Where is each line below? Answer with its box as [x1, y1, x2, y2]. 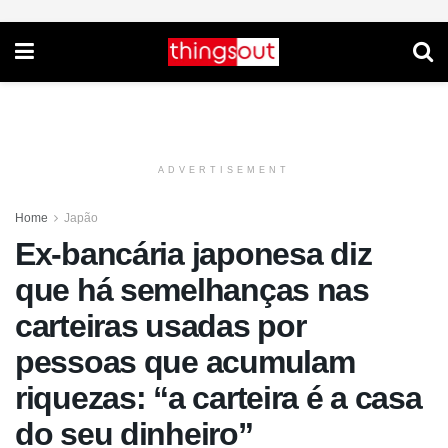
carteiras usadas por [15, 308, 306, 344]
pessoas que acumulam [15, 344, 355, 380]
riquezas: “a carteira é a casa [15, 380, 422, 416]
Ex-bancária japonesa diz [15, 236, 372, 272]
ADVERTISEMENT [158, 165, 290, 175]
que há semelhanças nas [15, 272, 369, 308]
